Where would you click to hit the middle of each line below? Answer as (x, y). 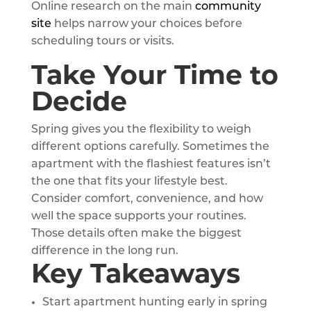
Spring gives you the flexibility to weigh (141, 129)
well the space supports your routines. (138, 216)
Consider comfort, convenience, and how (147, 199)
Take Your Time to (154, 74)
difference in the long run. (104, 251)
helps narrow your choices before (146, 24)
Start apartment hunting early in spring (154, 302)
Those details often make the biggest (136, 234)
